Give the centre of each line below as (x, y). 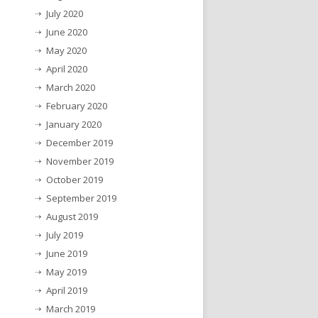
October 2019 (75, 179)
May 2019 (66, 272)
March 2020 (71, 87)
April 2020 (67, 68)
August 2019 (72, 216)
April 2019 (67, 290)
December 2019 (79, 142)
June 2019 (67, 253)
